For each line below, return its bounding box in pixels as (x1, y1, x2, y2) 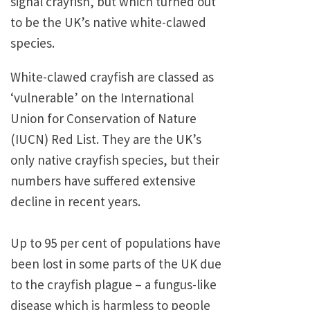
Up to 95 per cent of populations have (10, 235, 221, 252)
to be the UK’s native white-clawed (10, 14, 206, 31)
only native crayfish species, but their (10, 152, 219, 169)
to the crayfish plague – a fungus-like (10, 276, 217, 293)
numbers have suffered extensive (10, 172, 196, 190)
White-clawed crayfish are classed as (10, 69, 214, 86)
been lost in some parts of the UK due (10, 255, 221, 273)
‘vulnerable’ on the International (10, 89, 194, 107)
